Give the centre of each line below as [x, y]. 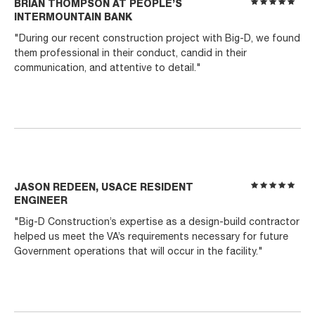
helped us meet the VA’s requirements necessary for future [151, 238]
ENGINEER [41, 201]
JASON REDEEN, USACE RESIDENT [104, 188]
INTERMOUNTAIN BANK [73, 18]
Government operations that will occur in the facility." [139, 252]
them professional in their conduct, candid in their [130, 54]
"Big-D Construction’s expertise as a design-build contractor [157, 223]
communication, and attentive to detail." [108, 69]
